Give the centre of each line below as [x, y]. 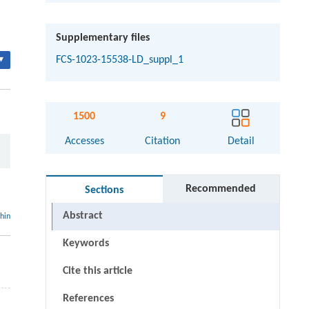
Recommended [221, 189]
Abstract [82, 216]
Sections [104, 191]
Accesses [84, 142]
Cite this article [97, 271]
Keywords [86, 244]
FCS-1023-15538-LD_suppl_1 [119, 60]
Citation [163, 142]
